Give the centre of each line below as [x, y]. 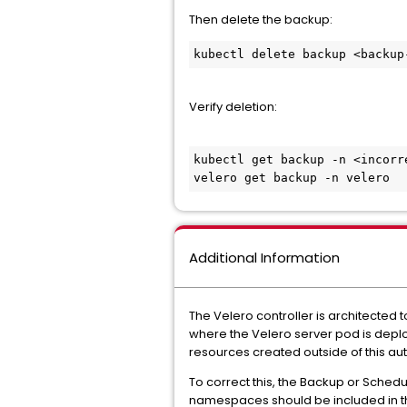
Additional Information [264, 258]
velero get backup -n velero [292, 178]
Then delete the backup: [261, 20]
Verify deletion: [233, 107]
